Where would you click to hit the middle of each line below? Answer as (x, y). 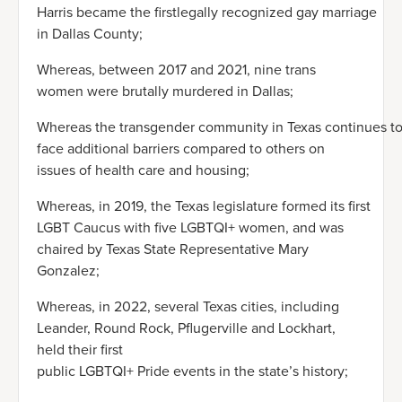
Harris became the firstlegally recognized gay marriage (207, 13)
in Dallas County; (90, 34)
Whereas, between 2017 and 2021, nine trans (176, 70)
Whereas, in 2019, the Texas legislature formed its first (204, 206)
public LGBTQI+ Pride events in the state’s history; (192, 371)
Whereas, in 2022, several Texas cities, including (188, 307)
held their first (80, 350)
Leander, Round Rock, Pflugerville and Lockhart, (186, 328)
